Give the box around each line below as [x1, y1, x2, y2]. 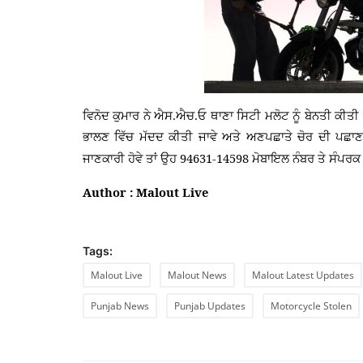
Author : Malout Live [83, 183, 208, 200]
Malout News [168, 267, 227, 282]
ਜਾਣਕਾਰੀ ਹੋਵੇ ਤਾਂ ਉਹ [83, 152, 180, 165]
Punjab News [91, 298, 149, 313]
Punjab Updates [174, 298, 246, 313]
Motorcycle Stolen [271, 298, 352, 313]
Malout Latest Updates [252, 267, 354, 282]
